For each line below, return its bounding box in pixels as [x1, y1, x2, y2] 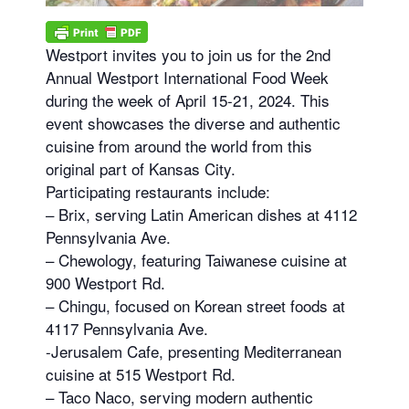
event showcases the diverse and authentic [46, 110, 341, 134]
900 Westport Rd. [46, 270, 165, 294]
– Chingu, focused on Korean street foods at [46, 293, 345, 317]
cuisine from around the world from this [46, 133, 312, 157]
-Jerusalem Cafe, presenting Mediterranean [46, 339, 341, 362]
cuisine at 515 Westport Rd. [46, 362, 236, 385]
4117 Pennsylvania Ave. [46, 316, 208, 340]
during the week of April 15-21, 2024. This [46, 88, 330, 111]
